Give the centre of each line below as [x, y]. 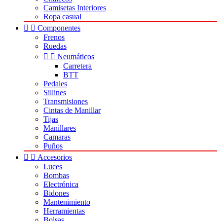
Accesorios [55, 157]
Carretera [77, 66]
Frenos [54, 37]
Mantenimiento [67, 202]
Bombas [56, 175]
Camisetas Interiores [75, 8]
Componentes [59, 28]
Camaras [57, 137]
